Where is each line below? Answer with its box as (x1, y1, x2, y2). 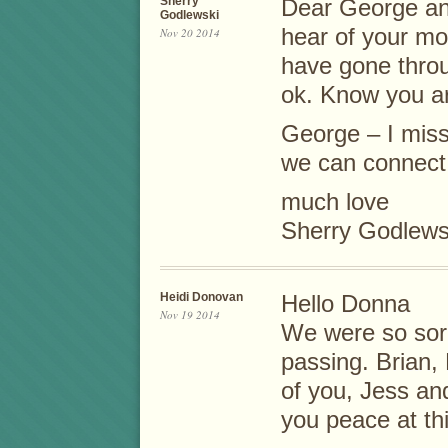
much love (281, 188, 389, 215)
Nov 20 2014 (160, 24, 220, 40)
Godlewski (160, 7, 219, 22)
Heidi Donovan (160, 289, 243, 304)
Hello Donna (281, 290, 410, 317)
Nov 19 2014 (160, 306, 220, 322)
